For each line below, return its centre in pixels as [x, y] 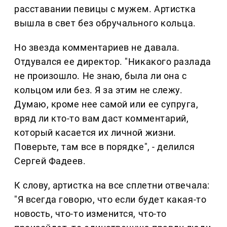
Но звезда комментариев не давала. [97, 48]
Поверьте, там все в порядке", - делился [105, 147]
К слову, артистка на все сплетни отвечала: [112, 185]
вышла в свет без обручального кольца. [105, 23]
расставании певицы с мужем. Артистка [105, 9]
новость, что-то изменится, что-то [90, 214]
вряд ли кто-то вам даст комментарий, [102, 119]
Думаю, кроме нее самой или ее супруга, [106, 104]
